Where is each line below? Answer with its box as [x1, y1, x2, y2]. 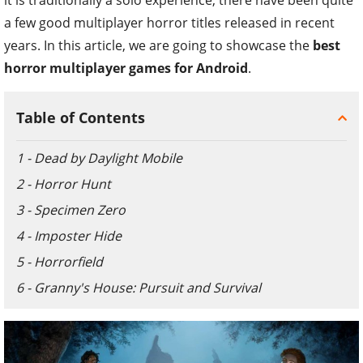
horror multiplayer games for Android [4, 58, 248, 77]
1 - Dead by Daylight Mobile [16, 148, 186, 167]
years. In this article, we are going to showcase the [4, 36, 313, 54]
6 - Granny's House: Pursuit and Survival [16, 278, 261, 297]
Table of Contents [16, 107, 145, 127]
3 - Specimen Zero [16, 200, 126, 219]
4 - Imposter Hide [16, 226, 125, 245]
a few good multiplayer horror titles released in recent [4, 13, 335, 32]
